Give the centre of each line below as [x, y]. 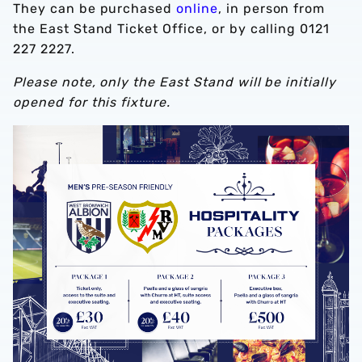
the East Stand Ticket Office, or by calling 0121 [172, 29]
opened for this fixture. [92, 102]
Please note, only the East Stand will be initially [175, 82]
